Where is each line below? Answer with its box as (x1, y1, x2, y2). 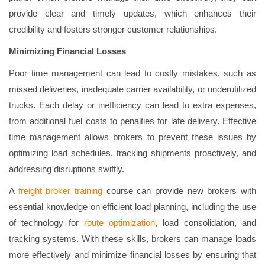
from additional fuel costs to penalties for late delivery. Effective (9, 116, 256, 126)
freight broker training (18, 186, 103, 196)
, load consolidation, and (155, 218, 256, 228)
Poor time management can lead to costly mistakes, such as (9, 68, 256, 78)
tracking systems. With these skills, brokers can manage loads (9, 234, 256, 244)
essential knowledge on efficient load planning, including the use (9, 202, 256, 212)
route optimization (84, 218, 155, 228)
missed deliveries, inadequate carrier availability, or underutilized (9, 84, 256, 94)
